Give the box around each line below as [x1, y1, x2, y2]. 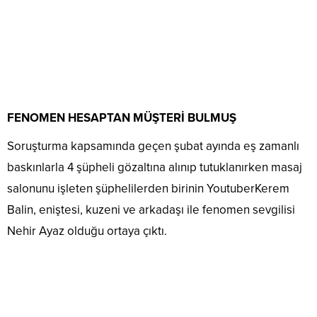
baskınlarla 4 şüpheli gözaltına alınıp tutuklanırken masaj [7, 160, 302, 175]
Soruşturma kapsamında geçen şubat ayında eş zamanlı [7, 139, 299, 154]
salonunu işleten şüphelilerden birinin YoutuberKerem [7, 181, 289, 197]
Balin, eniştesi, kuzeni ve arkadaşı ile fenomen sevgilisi [7, 202, 295, 218]
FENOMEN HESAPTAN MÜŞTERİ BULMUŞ [7, 110, 236, 126]
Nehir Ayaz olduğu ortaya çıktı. [7, 224, 167, 239]
